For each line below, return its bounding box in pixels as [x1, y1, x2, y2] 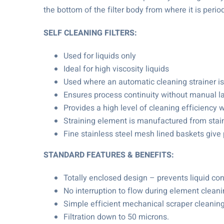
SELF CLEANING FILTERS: [43, 27, 137, 39]
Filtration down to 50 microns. [63, 211, 169, 223]
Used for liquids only [63, 50, 136, 62]
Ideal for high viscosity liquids [63, 63, 169, 75]
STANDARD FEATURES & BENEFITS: [43, 149, 174, 161]
